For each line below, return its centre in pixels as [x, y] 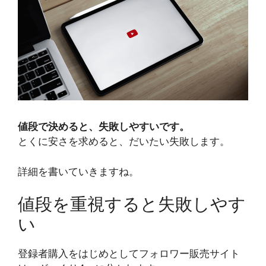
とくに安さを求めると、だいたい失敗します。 [124, 141]
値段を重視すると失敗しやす [132, 204]
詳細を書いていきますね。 [78, 171]
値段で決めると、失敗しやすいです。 [104, 126]
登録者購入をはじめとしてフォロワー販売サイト [129, 254]
